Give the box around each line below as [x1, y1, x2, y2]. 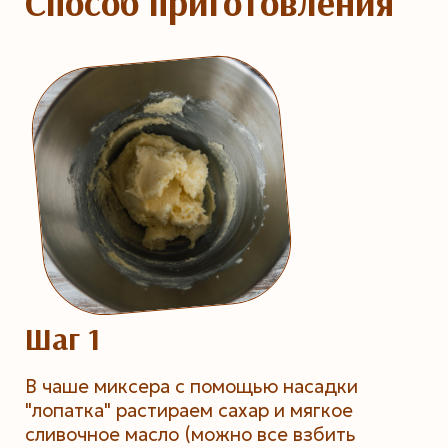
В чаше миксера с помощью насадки [24, 374, 358, 398]
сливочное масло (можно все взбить [24, 422, 356, 446]
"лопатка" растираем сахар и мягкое [24, 398, 353, 422]
